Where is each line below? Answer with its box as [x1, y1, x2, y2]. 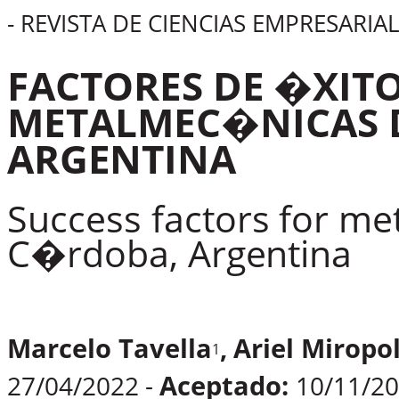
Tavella [118, 330, 212, 366]
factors [151, 193, 270, 244]
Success [7, 193, 142, 244]
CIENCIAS [147, 7, 246, 39]
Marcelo [7, 330, 111, 366]
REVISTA [20, 7, 106, 39]
